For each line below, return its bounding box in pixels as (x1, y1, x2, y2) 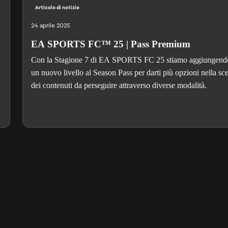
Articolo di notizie (35, 4, 79, 11)
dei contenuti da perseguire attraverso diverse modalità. (31, 81, 207, 90)
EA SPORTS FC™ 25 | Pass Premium (31, 39, 190, 50)
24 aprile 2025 (31, 21, 70, 30)
